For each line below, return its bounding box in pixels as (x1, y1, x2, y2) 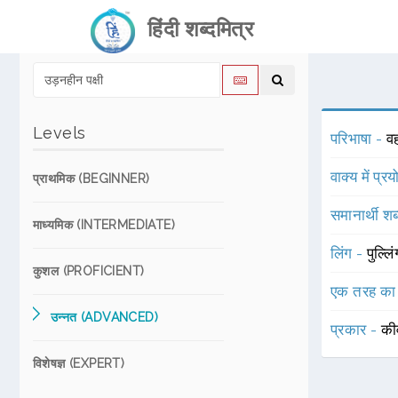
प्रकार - (330, 321, 381, 338)
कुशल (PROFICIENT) (33, 264, 145, 278)
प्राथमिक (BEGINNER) (33, 171, 150, 186)
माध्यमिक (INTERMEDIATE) (33, 218, 175, 232)
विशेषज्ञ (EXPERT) (33, 356, 125, 370)
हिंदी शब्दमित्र (135, 16, 253, 42)
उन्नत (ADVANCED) (51, 310, 158, 324)
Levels (33, 123, 86, 142)
